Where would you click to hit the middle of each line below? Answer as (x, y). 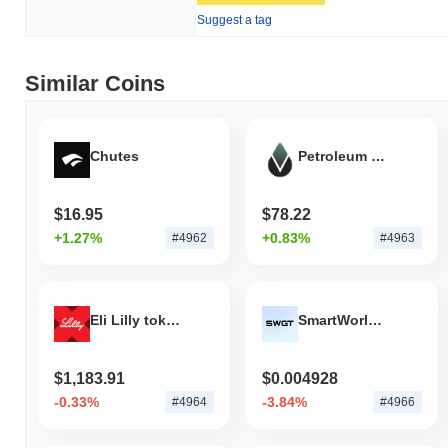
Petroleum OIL (377, 156)
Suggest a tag (234, 19)
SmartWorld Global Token (374, 320)
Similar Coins (95, 83)
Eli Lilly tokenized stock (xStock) (173, 320)
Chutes (114, 156)
